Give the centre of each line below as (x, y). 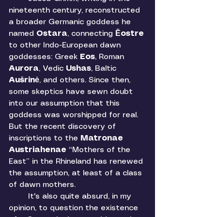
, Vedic (52, 69)
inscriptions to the (45, 139)
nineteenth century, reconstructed (76, 11)
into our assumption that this (65, 104)
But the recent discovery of (63, 127)
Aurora (24, 69)
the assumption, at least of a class (77, 173)
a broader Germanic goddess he (71, 22)
